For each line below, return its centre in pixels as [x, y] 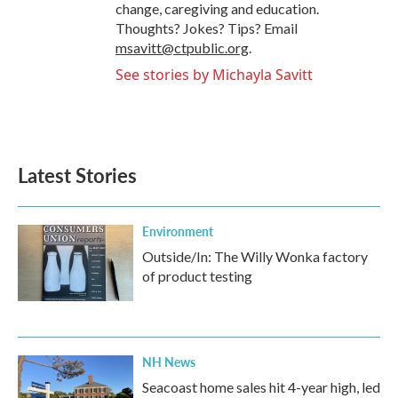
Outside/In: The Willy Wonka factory [255, 256]
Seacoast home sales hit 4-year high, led [261, 387]
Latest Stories [77, 175]
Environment [178, 231]
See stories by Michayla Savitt [214, 75]
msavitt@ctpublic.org [182, 48]
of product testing [197, 276]
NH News [169, 362]
